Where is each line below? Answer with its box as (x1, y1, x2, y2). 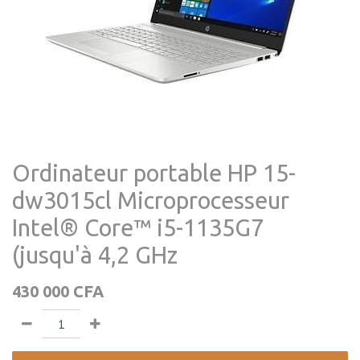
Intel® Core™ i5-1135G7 (12, 214, 264, 241)
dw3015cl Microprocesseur (12, 186, 289, 214)
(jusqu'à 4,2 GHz (12, 241, 178, 268)
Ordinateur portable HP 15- (12, 159, 296, 186)
